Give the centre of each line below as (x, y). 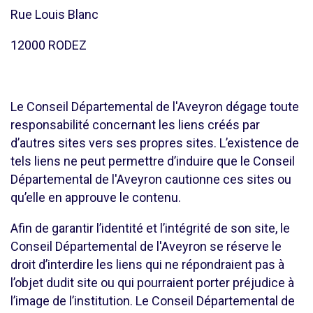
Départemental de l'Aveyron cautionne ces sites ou (151, 179)
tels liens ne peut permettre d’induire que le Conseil (153, 161)
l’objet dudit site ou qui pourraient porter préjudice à (152, 283)
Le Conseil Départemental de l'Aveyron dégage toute (155, 107)
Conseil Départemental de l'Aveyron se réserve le (146, 246)
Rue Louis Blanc (54, 14)
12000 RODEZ (49, 45)
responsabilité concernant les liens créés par (135, 125)
